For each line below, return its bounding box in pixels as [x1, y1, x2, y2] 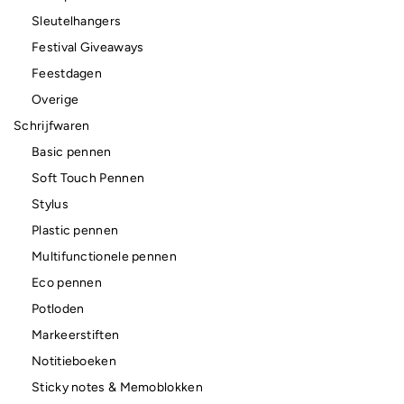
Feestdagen [32, 65, 102, 81]
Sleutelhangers [32, 13, 122, 29]
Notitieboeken [32, 353, 116, 369]
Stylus [32, 196, 69, 212]
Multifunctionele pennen [32, 248, 177, 264]
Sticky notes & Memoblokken [32, 379, 203, 395]
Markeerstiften [32, 326, 120, 343]
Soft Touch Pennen [32, 170, 145, 186]
